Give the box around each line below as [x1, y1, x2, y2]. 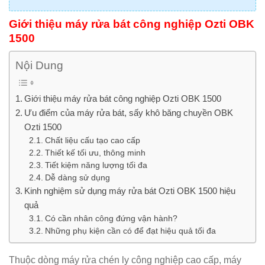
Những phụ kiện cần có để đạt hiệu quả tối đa [44, 226, 216, 235]
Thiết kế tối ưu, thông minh [44, 148, 146, 157]
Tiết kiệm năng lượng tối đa [44, 160, 147, 170]
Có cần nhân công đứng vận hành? [44, 214, 177, 223]
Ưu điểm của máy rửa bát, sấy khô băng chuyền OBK [24, 107, 234, 118]
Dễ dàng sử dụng [44, 173, 110, 182]
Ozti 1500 [24, 121, 62, 132]
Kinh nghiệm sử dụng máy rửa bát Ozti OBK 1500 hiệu [24, 185, 236, 196]
